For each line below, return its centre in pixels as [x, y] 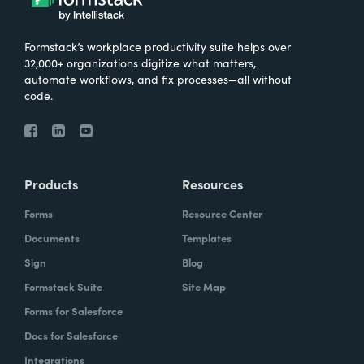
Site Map [204, 286]
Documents [52, 237]
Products [51, 183]
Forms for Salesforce [74, 310]
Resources [212, 183]
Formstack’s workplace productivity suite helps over [158, 46]
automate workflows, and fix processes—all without [158, 78]
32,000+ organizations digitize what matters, [140, 62]
